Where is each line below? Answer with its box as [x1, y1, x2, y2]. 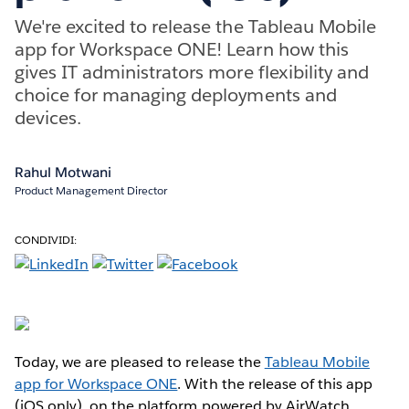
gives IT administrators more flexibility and [15, 59, 369, 84]
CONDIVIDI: [15, 231, 78, 247]
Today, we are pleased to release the [15, 351, 265, 372]
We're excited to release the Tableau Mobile [15, 14, 376, 38]
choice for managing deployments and [15, 82, 337, 107]
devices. [15, 105, 82, 130]
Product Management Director [15, 183, 167, 199]
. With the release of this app [177, 373, 372, 393]
